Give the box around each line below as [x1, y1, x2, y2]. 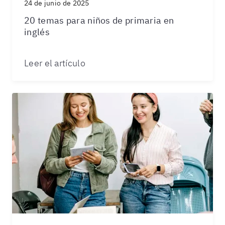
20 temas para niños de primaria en [24, 15, 174, 26]
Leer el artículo [24, 57, 85, 69]
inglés [24, 26, 50, 38]
